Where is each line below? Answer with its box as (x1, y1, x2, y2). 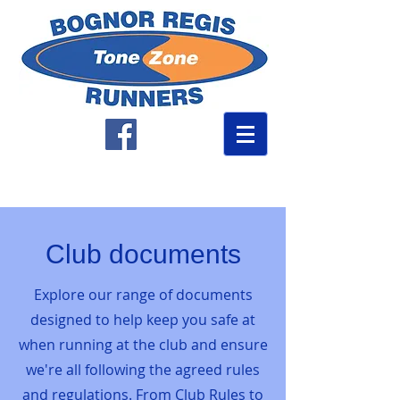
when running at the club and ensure (18, 335, 268, 354)
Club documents (45, 239, 241, 269)
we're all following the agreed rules (26, 360, 260, 379)
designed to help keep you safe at (30, 310, 255, 329)
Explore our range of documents (33, 285, 253, 304)
